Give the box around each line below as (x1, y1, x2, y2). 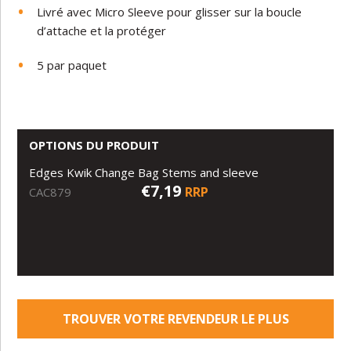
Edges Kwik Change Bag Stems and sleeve (29, 165, 259, 181)
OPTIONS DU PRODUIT (29, 137, 160, 154)
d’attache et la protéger (37, 23, 167, 39)
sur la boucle (234, 4, 302, 20)
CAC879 (29, 184, 72, 201)
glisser (195, 4, 232, 20)
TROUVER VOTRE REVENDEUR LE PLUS (62, 310, 289, 328)
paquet (68, 57, 107, 74)
